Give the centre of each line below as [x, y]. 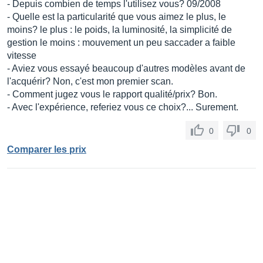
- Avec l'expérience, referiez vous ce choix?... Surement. [123, 107]
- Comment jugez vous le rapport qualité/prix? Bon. [112, 94]
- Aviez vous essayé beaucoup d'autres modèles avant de [126, 68]
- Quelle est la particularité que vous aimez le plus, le [117, 17]
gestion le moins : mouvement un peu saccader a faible [121, 43]
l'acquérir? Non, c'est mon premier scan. [90, 81]
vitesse [22, 55]
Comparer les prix [47, 149]
